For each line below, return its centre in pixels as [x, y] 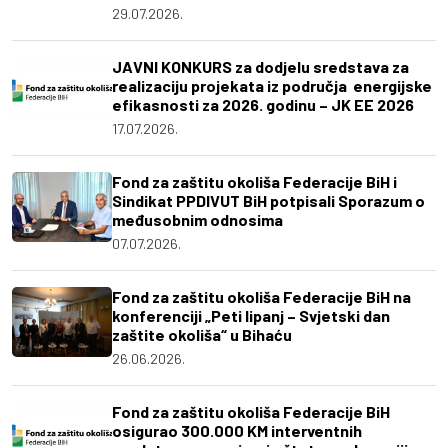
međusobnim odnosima [197, 220]
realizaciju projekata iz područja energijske [272, 86]
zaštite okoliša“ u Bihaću [202, 335]
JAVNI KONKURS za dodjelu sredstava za [260, 67]
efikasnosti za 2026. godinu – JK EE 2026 [263, 105]
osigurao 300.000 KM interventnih [237, 431]
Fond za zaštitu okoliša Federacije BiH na [261, 297]
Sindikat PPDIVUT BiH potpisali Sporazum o [268, 201]
